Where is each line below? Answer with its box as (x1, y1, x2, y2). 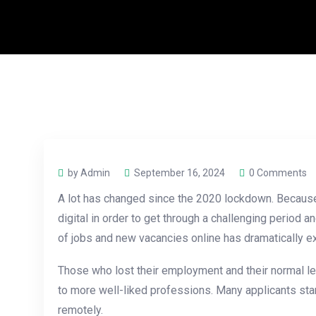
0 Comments (249, 167, 307, 179)
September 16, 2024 (134, 167, 225, 179)
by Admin (68, 167, 110, 179)
